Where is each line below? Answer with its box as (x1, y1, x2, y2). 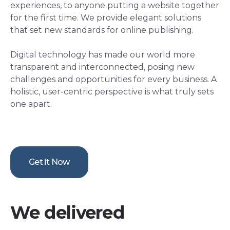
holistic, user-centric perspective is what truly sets (10, 87, 214, 97)
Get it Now (29, 157, 70, 167)
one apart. (10, 99, 52, 109)
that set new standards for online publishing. (10, 25, 194, 35)
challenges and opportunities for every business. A (10, 74, 217, 85)
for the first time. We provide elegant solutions (10, 13, 201, 23)
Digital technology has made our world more (10, 50, 195, 60)
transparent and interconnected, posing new (10, 62, 195, 72)
